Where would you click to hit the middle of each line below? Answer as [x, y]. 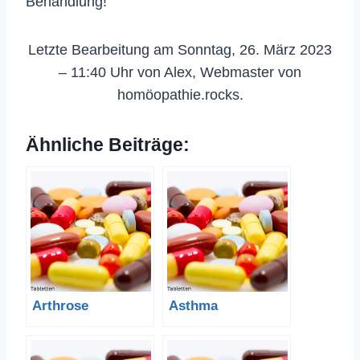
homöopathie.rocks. [180, 94]
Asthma [193, 305]
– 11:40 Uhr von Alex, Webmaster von [180, 72]
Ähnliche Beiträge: [108, 145]
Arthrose [60, 305]
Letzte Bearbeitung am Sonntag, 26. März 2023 [180, 49]
